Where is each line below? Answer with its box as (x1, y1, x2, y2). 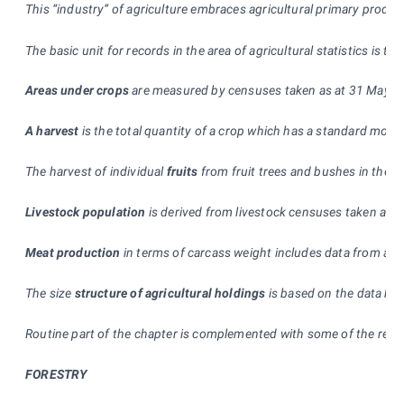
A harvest (25, 124, 79, 139)
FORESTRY (25, 367, 87, 382)
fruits (166, 164, 198, 179)
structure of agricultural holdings (71, 286, 266, 301)
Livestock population (25, 205, 146, 220)
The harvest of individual (25, 164, 167, 179)
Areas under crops (25, 83, 129, 98)
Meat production (25, 245, 121, 261)
